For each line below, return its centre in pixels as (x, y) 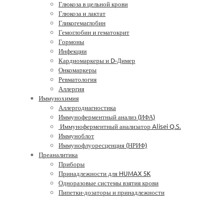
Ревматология (78, 79)
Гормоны (71, 41)
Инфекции (73, 51)
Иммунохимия (59, 98)
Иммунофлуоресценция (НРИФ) (103, 145)
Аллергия (71, 88)
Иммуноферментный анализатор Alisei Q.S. (120, 126)
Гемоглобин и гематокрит (94, 32)
